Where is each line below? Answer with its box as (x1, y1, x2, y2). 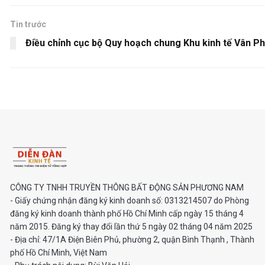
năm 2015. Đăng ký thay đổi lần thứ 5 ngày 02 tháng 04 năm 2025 (10, 222, 253, 232)
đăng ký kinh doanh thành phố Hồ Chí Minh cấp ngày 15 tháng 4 (10, 209, 244, 219)
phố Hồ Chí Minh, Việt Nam (10, 248, 107, 258)
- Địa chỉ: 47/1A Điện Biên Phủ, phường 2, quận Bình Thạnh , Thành (10, 235, 254, 245)
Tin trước (10, 19, 46, 29)
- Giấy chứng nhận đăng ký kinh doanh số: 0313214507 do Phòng (10, 196, 249, 206)
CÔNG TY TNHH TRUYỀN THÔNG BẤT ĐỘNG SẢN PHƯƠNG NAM (10, 183, 244, 193)
